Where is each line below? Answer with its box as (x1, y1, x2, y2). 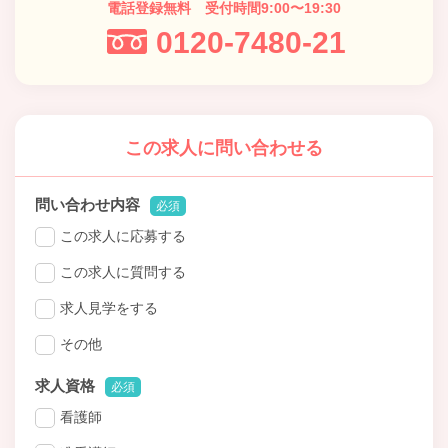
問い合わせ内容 (35, 196, 140, 214)
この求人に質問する (60, 264, 186, 281)
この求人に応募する (60, 228, 186, 245)
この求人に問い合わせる (125, 138, 323, 159)
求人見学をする (60, 300, 158, 317)
